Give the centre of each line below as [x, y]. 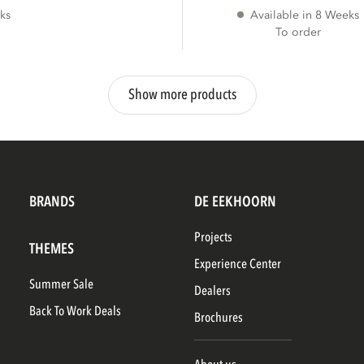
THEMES [51, 249]
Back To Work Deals [78, 311]
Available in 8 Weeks [305, 15]
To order [299, 32]
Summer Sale [64, 284]
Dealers [216, 291]
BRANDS [52, 202]
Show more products [182, 94]
